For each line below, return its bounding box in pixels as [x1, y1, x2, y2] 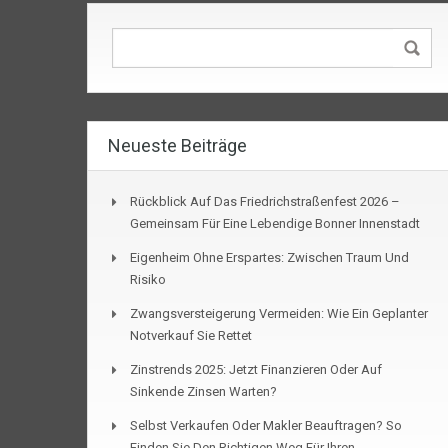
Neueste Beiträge [108, 135, 247, 157]
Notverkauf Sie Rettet [130, 328, 252, 344]
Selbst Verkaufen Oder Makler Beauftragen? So [130, 418, 402, 434]
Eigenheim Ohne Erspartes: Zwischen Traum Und [130, 250, 409, 266]
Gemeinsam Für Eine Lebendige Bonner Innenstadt [130, 216, 420, 232]
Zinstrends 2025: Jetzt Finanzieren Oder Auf [130, 362, 382, 378]
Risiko [130, 272, 166, 288]
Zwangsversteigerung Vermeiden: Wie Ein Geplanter [130, 306, 428, 322]
